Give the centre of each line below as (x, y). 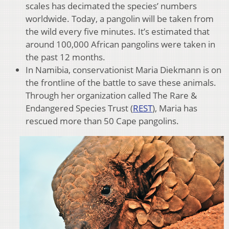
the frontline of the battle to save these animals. (121, 82)
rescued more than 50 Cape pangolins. (102, 121)
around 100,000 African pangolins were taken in (120, 44)
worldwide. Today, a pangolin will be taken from (120, 18)
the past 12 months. (65, 57)
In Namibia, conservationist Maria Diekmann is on (123, 70)
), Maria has (175, 108)
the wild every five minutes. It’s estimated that (118, 31)
